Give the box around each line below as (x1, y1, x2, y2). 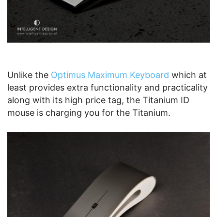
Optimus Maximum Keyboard (51, 69, 169, 80)
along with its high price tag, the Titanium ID (7, 94, 189, 105)
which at (169, 69, 207, 80)
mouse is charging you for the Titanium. (7, 107, 170, 118)
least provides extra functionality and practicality (7, 82, 208, 93)
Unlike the (7, 69, 51, 80)
